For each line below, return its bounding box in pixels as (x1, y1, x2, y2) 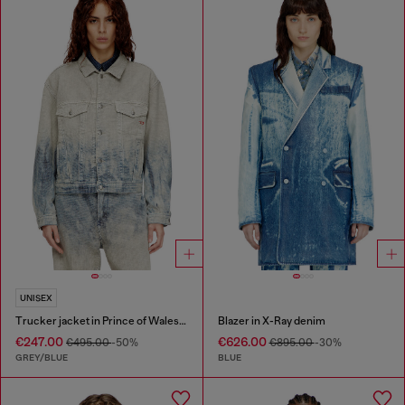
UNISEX (20, 293, 52, 304)
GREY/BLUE (15, 352, 68, 364)
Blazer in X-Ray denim (217, 315, 325, 328)
